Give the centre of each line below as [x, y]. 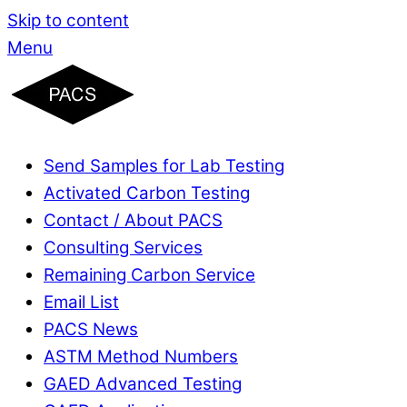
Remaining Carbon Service [149, 274]
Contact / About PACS [133, 220]
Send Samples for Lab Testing [164, 165]
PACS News [91, 329]
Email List [81, 302]
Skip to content [68, 20]
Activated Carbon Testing [147, 193]
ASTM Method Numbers [141, 356]
